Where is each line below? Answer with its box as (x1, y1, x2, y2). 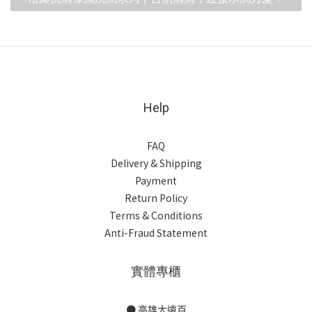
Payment (135, 173, 177, 187)
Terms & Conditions (109, 208, 203, 222)
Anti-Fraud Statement (104, 226, 208, 240)
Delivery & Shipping (110, 156, 202, 170)
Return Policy (125, 191, 187, 205)
